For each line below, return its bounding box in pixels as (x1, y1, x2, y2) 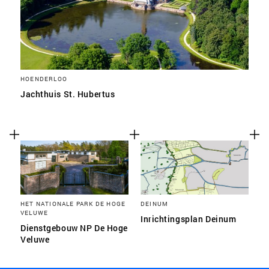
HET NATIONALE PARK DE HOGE (20, 199, 126, 208)
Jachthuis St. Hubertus (20, 88, 115, 100)
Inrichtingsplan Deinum (141, 213, 237, 225)
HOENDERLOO (20, 74, 67, 83)
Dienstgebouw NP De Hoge (20, 222, 128, 234)
